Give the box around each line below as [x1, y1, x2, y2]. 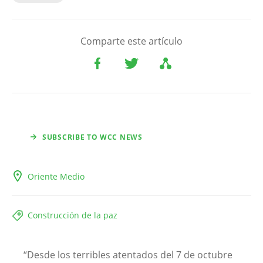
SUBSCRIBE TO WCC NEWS [42, 131, 143, 142]
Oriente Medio [28, 170, 85, 182]
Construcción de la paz [28, 209, 117, 221]
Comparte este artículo [80, 34, 183, 48]
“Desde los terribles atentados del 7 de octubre [23, 248, 232, 261]
